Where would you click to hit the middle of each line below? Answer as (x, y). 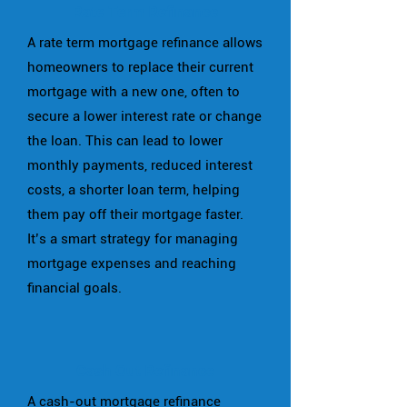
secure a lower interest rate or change (144, 116)
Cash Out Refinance (145, 371)
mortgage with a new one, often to (134, 92)
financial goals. (74, 288)
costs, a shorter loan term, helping (134, 190)
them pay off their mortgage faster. (135, 214)
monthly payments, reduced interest (140, 165)
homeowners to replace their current (140, 67)
